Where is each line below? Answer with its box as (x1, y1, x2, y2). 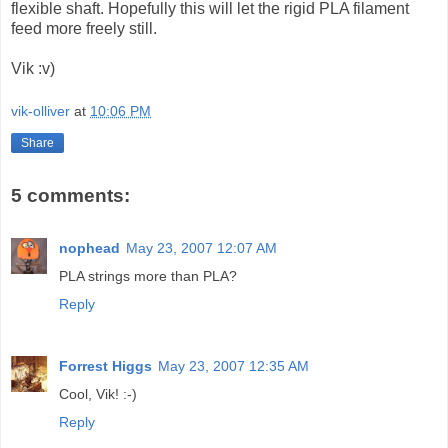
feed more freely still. (11, 19, 157, 37)
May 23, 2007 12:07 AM (126, 239, 277, 256)
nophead (59, 239, 120, 256)
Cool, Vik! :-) (59, 385, 137, 402)
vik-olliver (11, 103, 70, 120)
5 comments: (11, 185, 130, 207)
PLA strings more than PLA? (59, 267, 237, 284)
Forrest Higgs (59, 357, 152, 374)
